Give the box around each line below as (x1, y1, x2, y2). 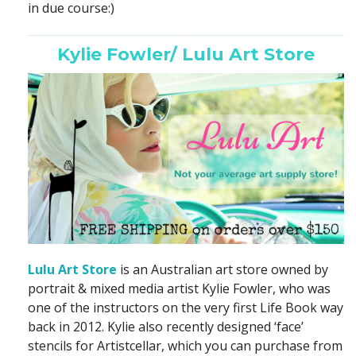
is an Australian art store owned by (117, 261, 328, 279)
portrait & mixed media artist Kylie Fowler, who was (28, 280, 331, 298)
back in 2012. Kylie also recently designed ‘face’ (28, 318, 304, 336)
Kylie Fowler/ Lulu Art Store (57, 44, 315, 66)
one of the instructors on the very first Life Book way (28, 299, 343, 317)
